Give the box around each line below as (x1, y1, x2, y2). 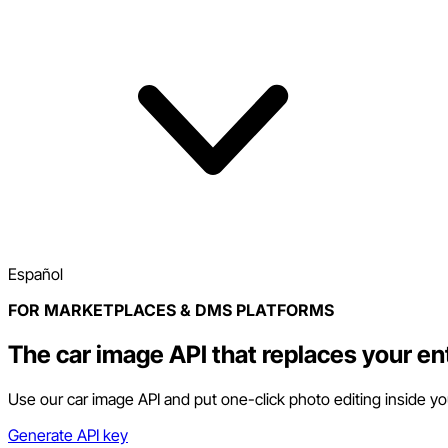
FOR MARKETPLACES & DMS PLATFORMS (8, 300, 334, 320)
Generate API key (8, 424, 128, 445)
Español (8, 264, 63, 284)
